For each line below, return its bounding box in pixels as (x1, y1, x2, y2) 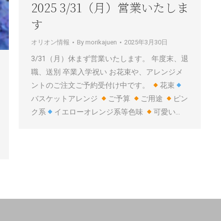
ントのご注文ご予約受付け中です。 (31, 81, 151, 90)
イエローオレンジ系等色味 (54, 108, 146, 116)
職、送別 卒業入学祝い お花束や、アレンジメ (31, 68, 183, 76)
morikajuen (85, 38, 117, 46)
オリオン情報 (31, 38, 70, 46)
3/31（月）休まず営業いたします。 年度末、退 (31, 54, 188, 63)
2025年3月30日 (124, 38, 168, 46)
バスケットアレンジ (31, 94, 100, 103)
